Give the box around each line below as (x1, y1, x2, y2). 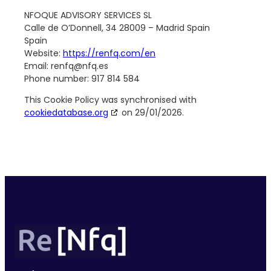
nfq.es (82, 60, 108, 73)
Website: (24, 47, 63, 60)
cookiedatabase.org (24, 106, 108, 119)
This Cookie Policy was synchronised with (24, 94, 197, 106)
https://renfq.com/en (63, 47, 155, 60)
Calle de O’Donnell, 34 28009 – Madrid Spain (24, 22, 210, 34)
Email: (24, 60, 51, 73)
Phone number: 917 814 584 (24, 73, 140, 85)
